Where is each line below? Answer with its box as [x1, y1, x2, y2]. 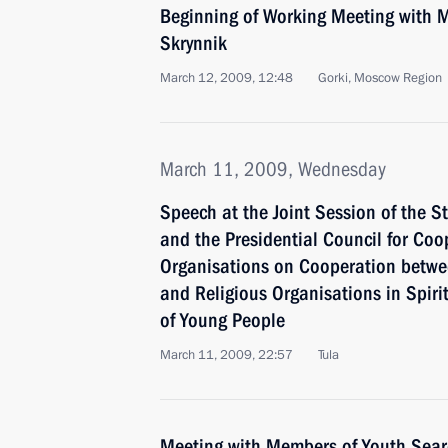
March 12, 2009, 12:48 [160, 69, 293, 87]
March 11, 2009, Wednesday [160, 157, 386, 181]
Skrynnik [160, 31, 227, 55]
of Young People [160, 308, 285, 332]
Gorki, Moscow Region [318, 69, 442, 87]
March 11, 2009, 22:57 [160, 346, 293, 364]
